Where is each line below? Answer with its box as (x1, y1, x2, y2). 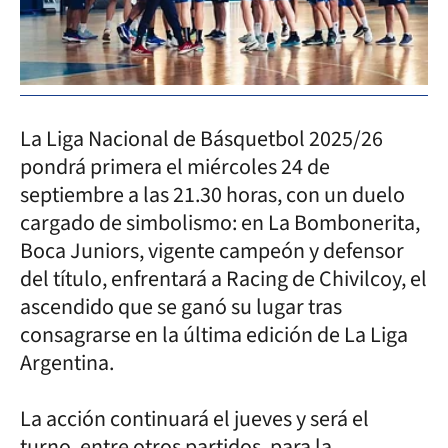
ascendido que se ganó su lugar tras (20, 290, 342, 323)
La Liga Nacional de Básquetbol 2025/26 (20, 122, 383, 155)
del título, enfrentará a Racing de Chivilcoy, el (20, 262, 427, 295)
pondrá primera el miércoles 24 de (20, 150, 330, 183)
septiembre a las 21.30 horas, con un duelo (20, 178, 405, 211)
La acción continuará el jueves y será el (20, 402, 369, 435)
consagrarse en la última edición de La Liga (20, 318, 408, 351)
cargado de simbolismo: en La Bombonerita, (20, 206, 420, 239)
